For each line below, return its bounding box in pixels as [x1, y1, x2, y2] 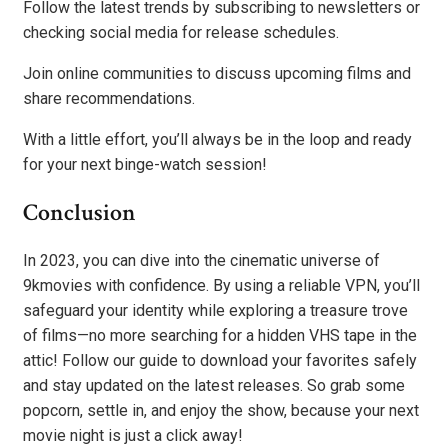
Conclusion [23, 196, 136, 228]
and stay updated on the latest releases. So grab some [23, 375, 405, 395]
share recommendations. [23, 88, 195, 108]
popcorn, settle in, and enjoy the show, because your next [23, 400, 419, 420]
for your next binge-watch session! [23, 154, 267, 174]
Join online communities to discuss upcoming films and [23, 63, 411, 83]
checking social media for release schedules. [23, 22, 339, 42]
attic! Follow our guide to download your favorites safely [23, 350, 417, 370]
